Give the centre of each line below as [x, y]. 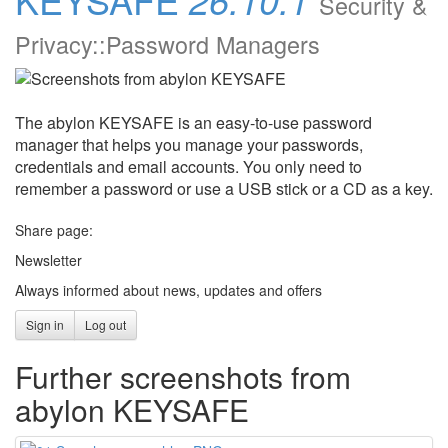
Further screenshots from [183, 376]
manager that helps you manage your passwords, [189, 144]
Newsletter [48, 260]
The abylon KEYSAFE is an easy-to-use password [193, 122]
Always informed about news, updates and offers [168, 290]
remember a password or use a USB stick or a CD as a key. [224, 188]
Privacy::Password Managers [167, 44]
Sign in [45, 324]
